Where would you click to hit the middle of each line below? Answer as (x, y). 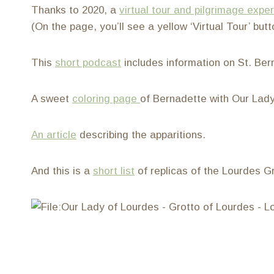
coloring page (106, 99)
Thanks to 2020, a (75, 10)
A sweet (52, 99)
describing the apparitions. (141, 135)
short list (114, 171)
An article (54, 135)
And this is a (62, 171)
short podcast (88, 63)
